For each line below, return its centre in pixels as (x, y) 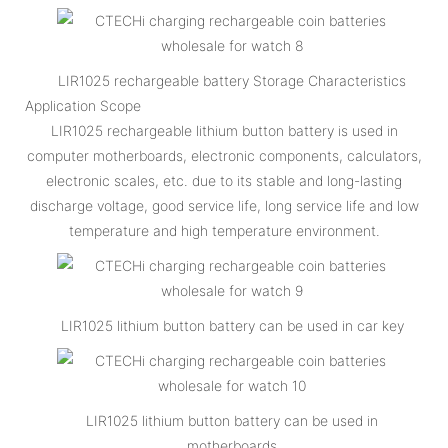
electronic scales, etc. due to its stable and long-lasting (224, 180)
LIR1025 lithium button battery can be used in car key (232, 325)
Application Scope (83, 105)
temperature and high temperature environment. (224, 230)
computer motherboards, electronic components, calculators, (224, 155)
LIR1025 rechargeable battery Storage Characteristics (232, 80)
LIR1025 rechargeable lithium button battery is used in (224, 130)
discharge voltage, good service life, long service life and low (224, 205)
